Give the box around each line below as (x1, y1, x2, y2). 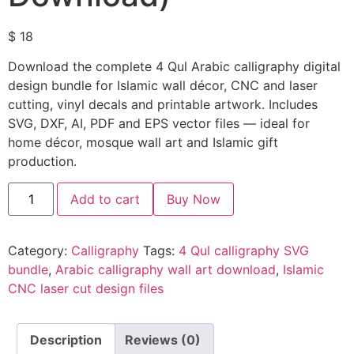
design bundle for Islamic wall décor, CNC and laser (8, 77, 318, 94)
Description (30, 331, 102, 348)
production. (8, 153, 77, 170)
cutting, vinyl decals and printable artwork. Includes (8, 96, 318, 113)
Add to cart (70, 190, 141, 207)
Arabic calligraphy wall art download (55, 261, 276, 277)
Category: (8, 242, 71, 258)
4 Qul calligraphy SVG (179, 242, 309, 258)
